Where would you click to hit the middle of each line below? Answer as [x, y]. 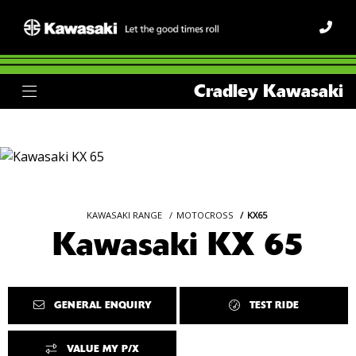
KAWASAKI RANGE [124, 215]
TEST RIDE [274, 305]
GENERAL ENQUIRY [103, 305]
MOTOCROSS [205, 215]
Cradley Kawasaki [269, 91]
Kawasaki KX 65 [178, 244]
